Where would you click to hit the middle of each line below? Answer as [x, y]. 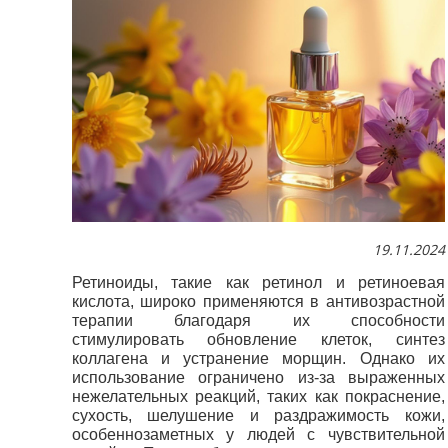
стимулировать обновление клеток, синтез [258, 339]
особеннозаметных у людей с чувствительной [258, 434]
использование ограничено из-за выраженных [258, 377]
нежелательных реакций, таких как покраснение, [258, 396]
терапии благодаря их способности [258, 320]
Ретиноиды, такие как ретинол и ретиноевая [258, 282]
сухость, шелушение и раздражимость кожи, [258, 415]
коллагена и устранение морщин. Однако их [258, 358]
